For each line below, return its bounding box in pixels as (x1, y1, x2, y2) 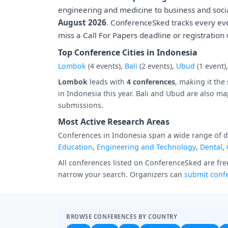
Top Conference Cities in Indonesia (58, 47, 197, 58)
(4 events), (86, 61, 125, 71)
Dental (200, 142, 222, 152)
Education (58, 142, 93, 152)
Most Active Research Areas (58, 116, 169, 127)
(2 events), (137, 61, 176, 71)
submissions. (58, 100, 103, 110)
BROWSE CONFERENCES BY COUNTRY (66, 213, 178, 220)
